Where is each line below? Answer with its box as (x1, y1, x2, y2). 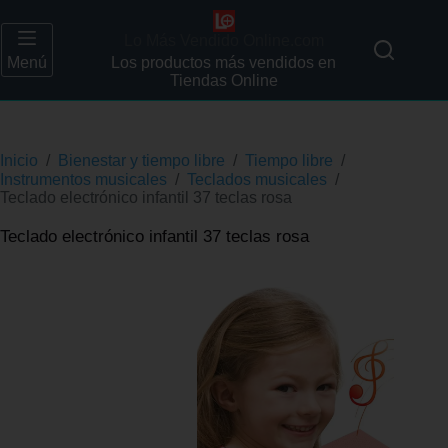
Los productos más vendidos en (111, 54, 337, 72)
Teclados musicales (187, 170, 327, 188)
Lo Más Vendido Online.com (123, 31, 324, 49)
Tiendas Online (169, 72, 278, 90)
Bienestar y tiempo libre (58, 151, 225, 169)
